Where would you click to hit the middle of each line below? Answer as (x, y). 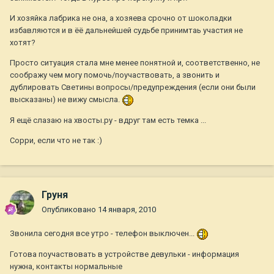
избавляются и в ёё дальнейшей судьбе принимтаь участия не (126, 31)
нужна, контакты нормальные (66, 266)
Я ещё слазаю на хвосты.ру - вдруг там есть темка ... (108, 120)
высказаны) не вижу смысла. (66, 100)
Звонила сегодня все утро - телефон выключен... (103, 234)
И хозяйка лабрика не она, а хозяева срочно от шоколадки (121, 18)
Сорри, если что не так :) (56, 140)
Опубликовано (70, 210)
